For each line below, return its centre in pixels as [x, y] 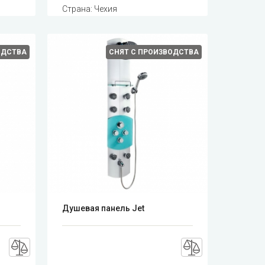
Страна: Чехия [90, 9]
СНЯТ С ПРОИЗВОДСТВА [153, 52]
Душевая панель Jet [104, 209]
